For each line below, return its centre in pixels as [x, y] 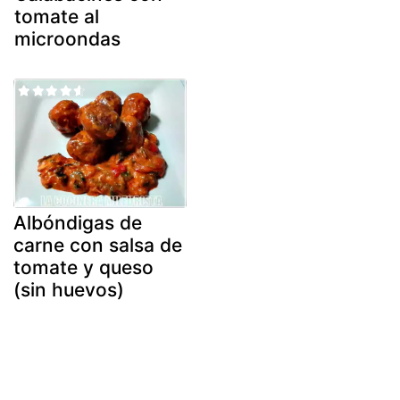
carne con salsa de [98, 246]
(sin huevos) [69, 290]
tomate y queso [83, 268]
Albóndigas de [78, 223]
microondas [67, 38]
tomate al [57, 16]
